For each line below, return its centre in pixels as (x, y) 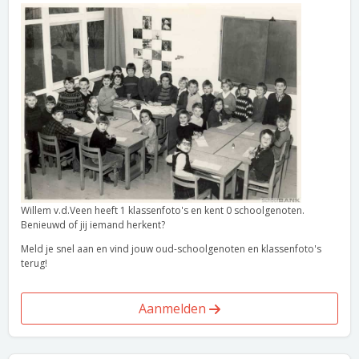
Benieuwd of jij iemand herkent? (93, 225)
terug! (34, 263)
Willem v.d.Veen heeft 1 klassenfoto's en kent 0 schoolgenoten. (163, 210)
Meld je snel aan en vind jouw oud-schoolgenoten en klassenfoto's (171, 249)
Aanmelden (174, 309)
